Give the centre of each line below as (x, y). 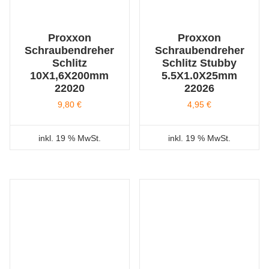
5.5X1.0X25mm (200, 76)
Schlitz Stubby (200, 63)
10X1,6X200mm (70, 76)
